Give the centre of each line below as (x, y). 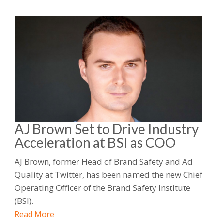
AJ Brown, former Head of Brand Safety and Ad (104, 161)
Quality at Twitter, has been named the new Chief (108, 174)
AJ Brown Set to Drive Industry (107, 129)
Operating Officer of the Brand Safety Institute (102, 187)
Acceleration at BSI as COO (95, 142)
